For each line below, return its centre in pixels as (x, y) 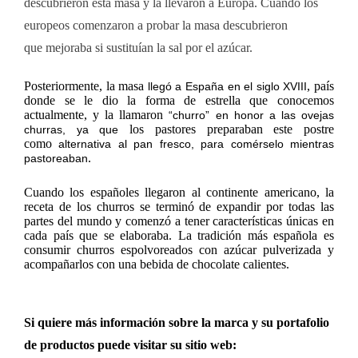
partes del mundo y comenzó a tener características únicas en (179, 221)
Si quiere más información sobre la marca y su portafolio (177, 323)
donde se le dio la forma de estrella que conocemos (179, 101)
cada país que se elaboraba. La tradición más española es (179, 236)
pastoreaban (56, 159)
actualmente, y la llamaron (97, 115)
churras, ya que (77, 130)
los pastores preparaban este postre (232, 129)
